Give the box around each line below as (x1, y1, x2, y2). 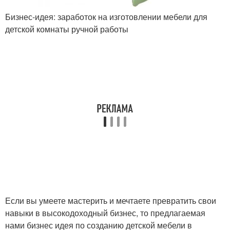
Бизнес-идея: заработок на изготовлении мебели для (5, 11, 207, 23)
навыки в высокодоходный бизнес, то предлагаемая (5, 207, 205, 219)
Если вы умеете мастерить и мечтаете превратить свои (5, 195, 216, 207)
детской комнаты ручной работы (5, 23, 128, 35)
